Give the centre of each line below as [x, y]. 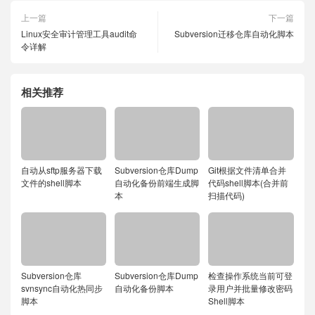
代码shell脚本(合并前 [249, 182]
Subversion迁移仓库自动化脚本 [234, 33]
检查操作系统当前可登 [251, 275]
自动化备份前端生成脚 [157, 182]
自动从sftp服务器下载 [62, 170]
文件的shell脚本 [51, 182]
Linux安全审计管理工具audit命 [79, 33]
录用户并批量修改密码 [251, 288]
